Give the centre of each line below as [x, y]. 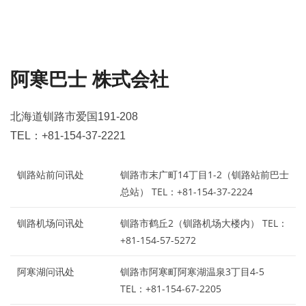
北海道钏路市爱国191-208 [74, 116]
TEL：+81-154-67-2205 [171, 288]
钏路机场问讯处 [51, 223]
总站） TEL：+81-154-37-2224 [186, 191]
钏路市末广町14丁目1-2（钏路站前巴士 [205, 174]
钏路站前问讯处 [51, 174]
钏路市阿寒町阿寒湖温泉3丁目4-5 [192, 271]
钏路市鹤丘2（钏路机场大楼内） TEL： [204, 223]
